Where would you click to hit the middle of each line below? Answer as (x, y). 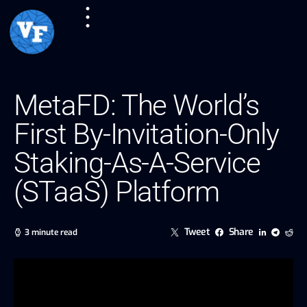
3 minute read (51, 232)
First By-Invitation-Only (146, 134)
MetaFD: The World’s (137, 105)
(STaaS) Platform (117, 191)
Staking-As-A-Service (137, 162)
